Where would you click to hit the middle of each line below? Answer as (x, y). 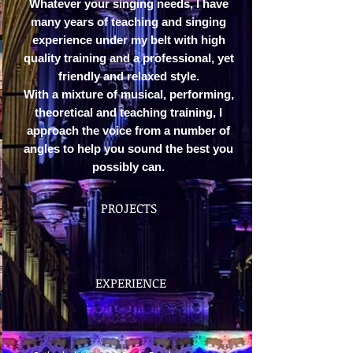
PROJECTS (129, 208)
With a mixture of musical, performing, (128, 94)
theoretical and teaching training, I (128, 112)
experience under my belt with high (128, 40)
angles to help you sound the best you (128, 149)
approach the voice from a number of (128, 130)
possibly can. (128, 167)
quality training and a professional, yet (128, 58)
